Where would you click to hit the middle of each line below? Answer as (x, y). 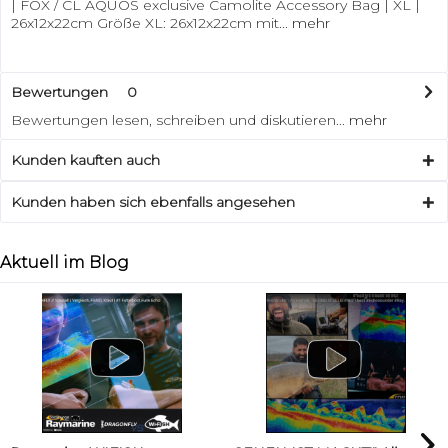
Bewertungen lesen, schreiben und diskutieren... (178, 119)
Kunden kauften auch (85, 159)
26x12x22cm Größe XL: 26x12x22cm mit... (149, 22)
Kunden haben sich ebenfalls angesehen (153, 201)
